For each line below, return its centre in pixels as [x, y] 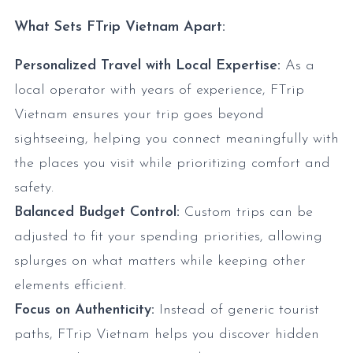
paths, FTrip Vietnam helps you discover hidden [167, 335]
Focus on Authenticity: [84, 310]
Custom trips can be [246, 213]
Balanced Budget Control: [97, 213]
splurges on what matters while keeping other [160, 262]
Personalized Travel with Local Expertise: [147, 66]
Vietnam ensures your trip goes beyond [139, 115]
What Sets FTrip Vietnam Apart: [120, 28]
